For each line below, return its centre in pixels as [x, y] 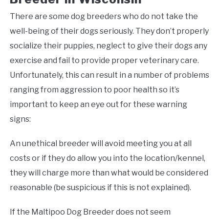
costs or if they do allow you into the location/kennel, [108, 158]
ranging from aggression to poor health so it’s [95, 90]
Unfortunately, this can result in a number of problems [109, 75]
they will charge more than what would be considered [109, 173]
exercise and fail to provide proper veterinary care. [104, 61]
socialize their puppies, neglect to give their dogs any [109, 46]
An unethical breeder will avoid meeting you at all [101, 144]
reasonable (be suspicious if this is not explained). [100, 188]
